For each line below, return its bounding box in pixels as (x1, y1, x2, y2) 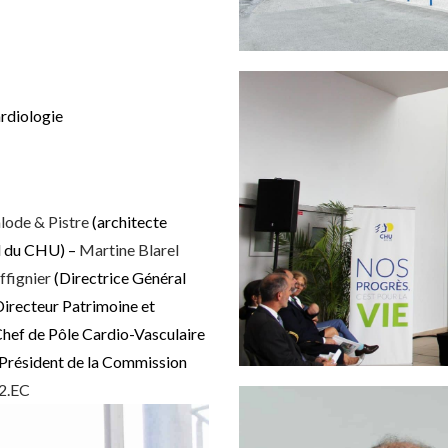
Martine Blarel (79, 240, 179, 260)
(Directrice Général (51, 268, 186, 288)
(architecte (89, 212, 167, 232)
